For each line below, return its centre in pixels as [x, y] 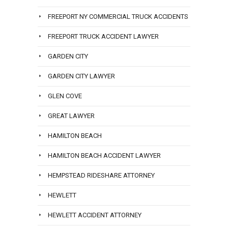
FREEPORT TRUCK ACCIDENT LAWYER [103, 37]
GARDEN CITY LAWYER [81, 76]
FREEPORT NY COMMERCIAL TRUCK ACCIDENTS [118, 17]
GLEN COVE [65, 96]
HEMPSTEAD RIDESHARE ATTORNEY [101, 176]
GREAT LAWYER [71, 116]
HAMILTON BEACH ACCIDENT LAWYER [104, 156]
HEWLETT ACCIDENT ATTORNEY [95, 215]
